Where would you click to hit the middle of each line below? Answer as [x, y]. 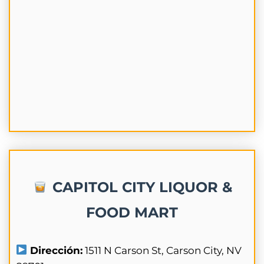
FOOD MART [132, 212]
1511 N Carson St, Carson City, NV [162, 250]
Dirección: [55, 250]
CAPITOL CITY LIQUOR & [140, 187]
